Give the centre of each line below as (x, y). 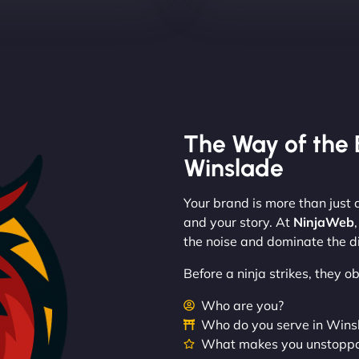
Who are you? (243, 305)
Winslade (233, 167)
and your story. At (238, 222)
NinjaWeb (323, 222)
